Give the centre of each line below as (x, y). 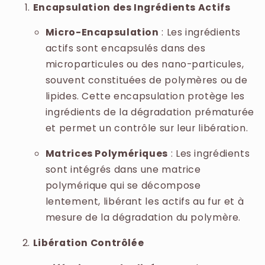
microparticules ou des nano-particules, (145, 64)
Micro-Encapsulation (102, 33)
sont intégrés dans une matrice (123, 170)
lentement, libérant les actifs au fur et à (145, 202)
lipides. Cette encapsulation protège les (145, 96)
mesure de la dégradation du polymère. (143, 218)
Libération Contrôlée (88, 243)
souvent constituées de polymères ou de (146, 80)
